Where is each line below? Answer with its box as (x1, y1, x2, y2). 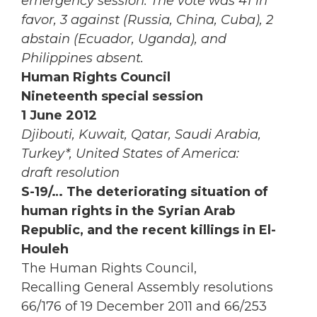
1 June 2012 (21, 108, 97, 124)
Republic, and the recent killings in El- (21, 222, 276, 238)
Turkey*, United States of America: (21, 146, 239, 162)
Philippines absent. (21, 50, 144, 67)
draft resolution (21, 165, 120, 181)
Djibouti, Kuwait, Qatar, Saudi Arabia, (21, 127, 261, 143)
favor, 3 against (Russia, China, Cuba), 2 (21, 12, 273, 28)
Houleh (21, 241, 69, 258)
